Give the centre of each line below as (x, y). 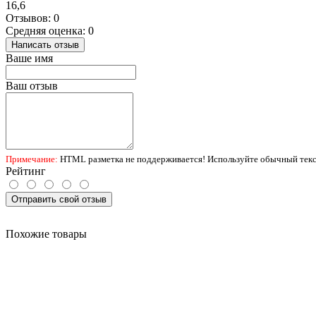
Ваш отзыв (32, 86)
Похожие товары (46, 234)
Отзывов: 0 (32, 18)
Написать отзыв (45, 45)
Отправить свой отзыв (59, 200)
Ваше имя (29, 59)
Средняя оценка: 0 (50, 31)
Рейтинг (26, 171)
